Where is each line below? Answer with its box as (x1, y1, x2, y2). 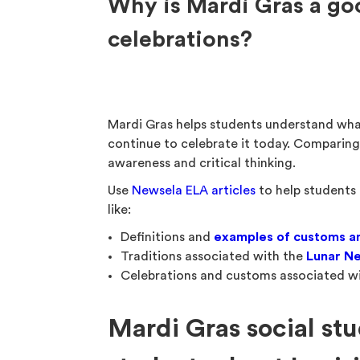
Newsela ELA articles (132, 184, 256, 197)
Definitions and (121, 231, 215, 243)
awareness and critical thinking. (108, 157, 297, 170)
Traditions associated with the (121, 250, 307, 263)
